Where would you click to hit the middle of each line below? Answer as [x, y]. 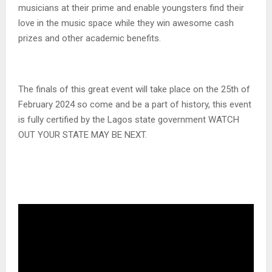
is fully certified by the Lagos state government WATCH [129, 119]
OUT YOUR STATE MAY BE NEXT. [83, 134]
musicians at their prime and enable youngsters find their [131, 8]
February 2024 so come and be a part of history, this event [135, 104]
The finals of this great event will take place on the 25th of [134, 89]
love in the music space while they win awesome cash [126, 23]
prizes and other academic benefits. [90, 38]
